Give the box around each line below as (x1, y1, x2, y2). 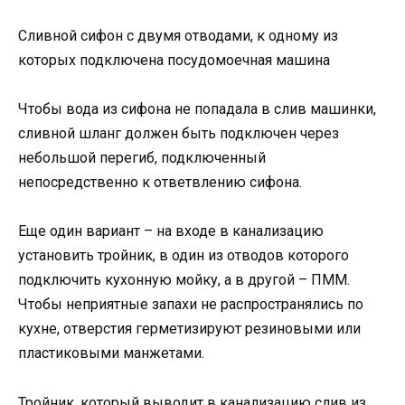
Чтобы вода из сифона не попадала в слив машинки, (18, 100, 376, 118)
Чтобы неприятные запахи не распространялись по (18, 296, 363, 314)
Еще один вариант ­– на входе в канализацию (18, 222, 324, 240)
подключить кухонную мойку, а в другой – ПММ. (18, 271, 350, 289)
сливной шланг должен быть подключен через (18, 125, 339, 143)
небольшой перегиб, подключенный (18, 149, 266, 167)
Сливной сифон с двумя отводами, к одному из (18, 27, 338, 44)
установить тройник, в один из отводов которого (18, 247, 349, 265)
